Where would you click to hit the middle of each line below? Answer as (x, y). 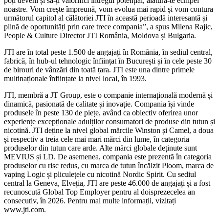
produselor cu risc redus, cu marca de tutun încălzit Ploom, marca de (109, 165)
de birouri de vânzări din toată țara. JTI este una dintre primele (99, 69)
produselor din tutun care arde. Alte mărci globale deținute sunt (100, 148)
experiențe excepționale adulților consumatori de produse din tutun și (109, 121)
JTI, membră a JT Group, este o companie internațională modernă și (108, 95)
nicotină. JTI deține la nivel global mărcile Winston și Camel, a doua (109, 130)
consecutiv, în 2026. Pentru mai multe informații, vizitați (90, 200)
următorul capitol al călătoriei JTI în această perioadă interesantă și (106, 18)
